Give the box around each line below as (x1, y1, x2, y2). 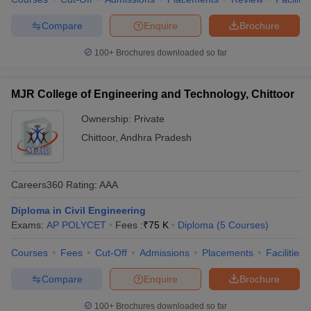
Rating (63, 178, 94, 190)
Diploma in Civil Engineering (11, 205, 146, 216)
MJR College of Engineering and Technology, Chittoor (11, 88, 294, 100)
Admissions (140, 247, 190, 258)
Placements (202, 247, 253, 258)
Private (134, 113, 165, 124)
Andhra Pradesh (120, 132, 192, 143)
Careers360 (11, 178, 63, 190)
